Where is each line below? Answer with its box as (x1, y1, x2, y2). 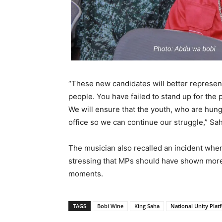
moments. (68, 169, 103, 179)
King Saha (134, 202, 160, 210)
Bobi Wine (97, 202, 123, 210)
